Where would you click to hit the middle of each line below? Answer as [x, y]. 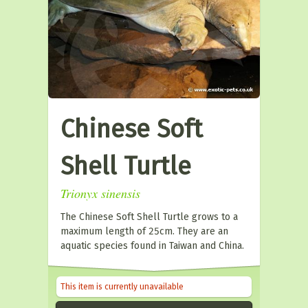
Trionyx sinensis [100, 193]
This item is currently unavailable [122, 287]
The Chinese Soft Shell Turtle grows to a [149, 217]
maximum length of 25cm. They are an [144, 231]
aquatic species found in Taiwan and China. [152, 246]
